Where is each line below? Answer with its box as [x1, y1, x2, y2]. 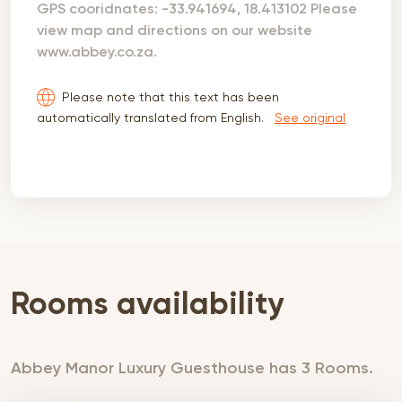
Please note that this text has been [62, 90, 279, 104]
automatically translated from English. [37, 110, 267, 125]
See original [275, 110, 345, 125]
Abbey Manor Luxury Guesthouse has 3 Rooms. [11, 358, 373, 378]
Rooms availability [11, 290, 284, 321]
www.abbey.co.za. [37, 43, 157, 60]
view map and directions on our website [37, 22, 312, 39]
